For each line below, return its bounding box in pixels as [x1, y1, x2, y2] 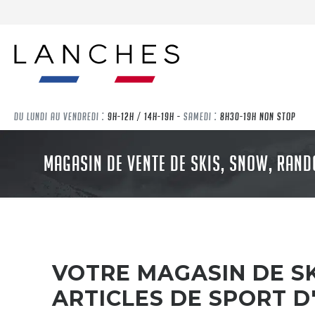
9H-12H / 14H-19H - [105, 110, 184, 122]
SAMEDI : [184, 110, 217, 122]
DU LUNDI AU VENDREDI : [14, 110, 105, 122]
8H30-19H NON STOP [217, 110, 296, 122]
